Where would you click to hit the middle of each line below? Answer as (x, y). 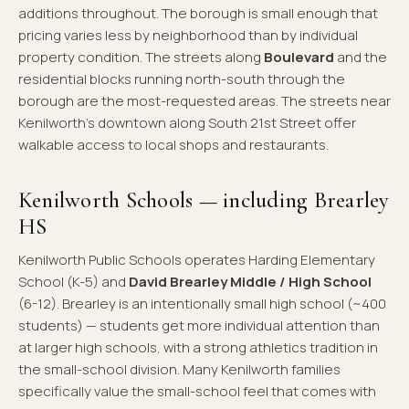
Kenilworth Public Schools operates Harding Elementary (197, 260)
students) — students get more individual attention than (199, 326)
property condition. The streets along (141, 57)
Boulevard (299, 57)
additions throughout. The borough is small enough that (198, 13)
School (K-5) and (73, 282)
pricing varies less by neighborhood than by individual (188, 35)
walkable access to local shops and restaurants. (173, 144)
